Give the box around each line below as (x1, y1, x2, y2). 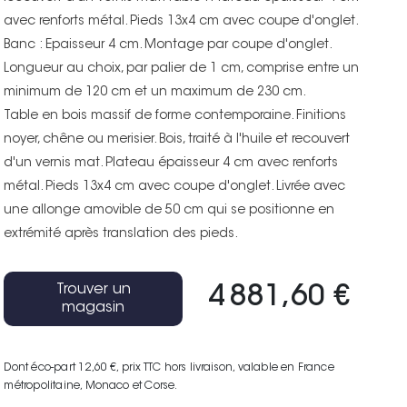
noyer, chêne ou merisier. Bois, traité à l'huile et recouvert (4, 133, 351, 146)
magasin (62, 300, 125, 315)
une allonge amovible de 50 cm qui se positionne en (4, 203, 335, 217)
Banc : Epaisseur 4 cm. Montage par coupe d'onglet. (4, 38, 332, 52)
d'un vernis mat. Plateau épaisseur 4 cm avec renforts (4, 156, 339, 170)
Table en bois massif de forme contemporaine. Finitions (4, 109, 347, 123)
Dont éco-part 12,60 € (4, 362, 117, 373)
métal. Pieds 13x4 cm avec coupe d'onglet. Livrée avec (4, 180, 346, 194)
